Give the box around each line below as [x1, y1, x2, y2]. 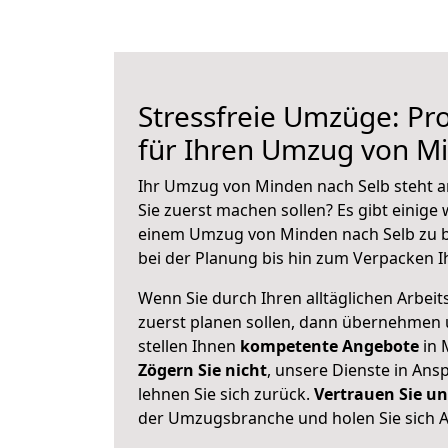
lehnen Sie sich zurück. [138, 383, 314, 405]
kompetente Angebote [240, 335, 419, 357]
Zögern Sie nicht [138, 359, 267, 381]
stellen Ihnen [138, 335, 240, 357]
